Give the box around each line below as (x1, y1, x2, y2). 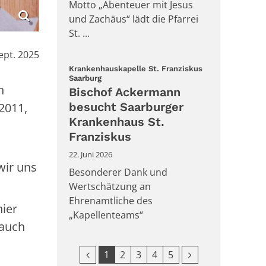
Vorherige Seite (85, 247, 154, 261)
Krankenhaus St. (69, 114, 164, 129)
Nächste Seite (188, 247, 249, 261)
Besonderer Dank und (69, 165, 167, 179)
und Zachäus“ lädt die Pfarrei (69, 12, 198, 26)
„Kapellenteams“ (69, 208, 143, 221)
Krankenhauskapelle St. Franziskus (69, 64, 202, 74)
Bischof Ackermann (69, 84, 180, 99)
